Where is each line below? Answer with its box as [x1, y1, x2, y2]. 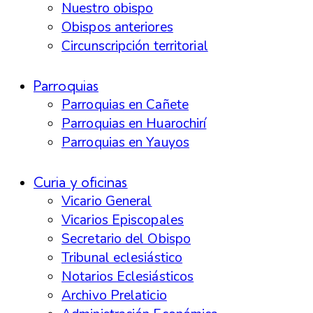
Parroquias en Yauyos [61, 133, 189, 152]
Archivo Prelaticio [61, 286, 167, 305]
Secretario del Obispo [61, 230, 191, 249]
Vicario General [61, 192, 152, 211]
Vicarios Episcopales [61, 211, 184, 230]
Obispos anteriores [61, 18, 173, 37]
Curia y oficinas [34, 174, 128, 191]
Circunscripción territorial [61, 37, 208, 56]
